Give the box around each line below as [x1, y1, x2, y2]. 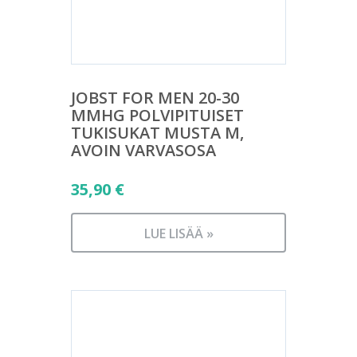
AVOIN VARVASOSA [71, 139, 216, 162]
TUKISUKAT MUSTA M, [71, 122, 244, 144]
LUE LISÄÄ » [143, 225, 214, 243]
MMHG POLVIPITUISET [71, 104, 244, 127]
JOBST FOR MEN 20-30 [71, 87, 239, 109]
